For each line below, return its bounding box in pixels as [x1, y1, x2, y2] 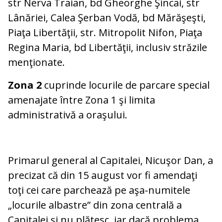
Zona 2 [8, 78, 44, 92]
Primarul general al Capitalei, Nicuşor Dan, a [8, 154, 213, 167]
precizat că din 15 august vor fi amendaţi [8, 168, 197, 182]
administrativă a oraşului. [8, 108, 127, 122]
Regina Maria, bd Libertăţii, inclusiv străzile [8, 41, 207, 55]
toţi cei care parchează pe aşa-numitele [8, 183, 190, 197]
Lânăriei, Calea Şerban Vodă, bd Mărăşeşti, [8, 11, 206, 25]
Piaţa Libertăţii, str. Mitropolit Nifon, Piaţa [8, 26, 202, 40]
